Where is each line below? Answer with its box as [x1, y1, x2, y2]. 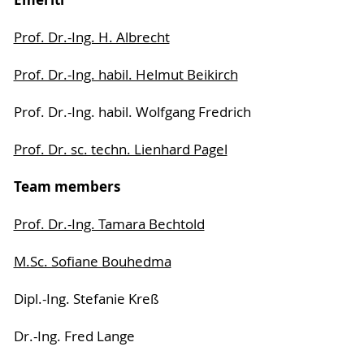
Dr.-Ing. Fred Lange [13, 327, 135, 345]
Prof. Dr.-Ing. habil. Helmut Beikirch [13, 65, 238, 84]
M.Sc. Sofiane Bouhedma [13, 252, 171, 271]
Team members [13, 176, 120, 196]
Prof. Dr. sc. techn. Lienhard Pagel [13, 140, 227, 158]
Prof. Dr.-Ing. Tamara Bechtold [13, 214, 205, 233]
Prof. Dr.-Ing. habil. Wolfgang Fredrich [13, 102, 251, 121]
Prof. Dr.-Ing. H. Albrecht [13, 28, 170, 46]
